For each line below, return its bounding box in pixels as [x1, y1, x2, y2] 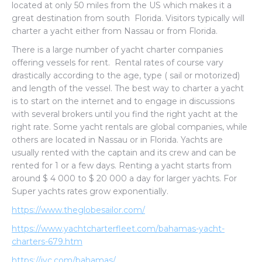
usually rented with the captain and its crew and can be [12, 147, 236, 158]
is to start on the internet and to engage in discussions [12, 96, 235, 106]
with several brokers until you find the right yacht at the [12, 109, 238, 119]
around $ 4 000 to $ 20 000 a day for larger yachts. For [12, 173, 237, 184]
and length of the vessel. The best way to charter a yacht [12, 83, 244, 94]
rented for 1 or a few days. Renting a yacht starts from [12, 160, 232, 171]
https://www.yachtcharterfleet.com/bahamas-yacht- [12, 223, 225, 234]
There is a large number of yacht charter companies [12, 44, 223, 55]
